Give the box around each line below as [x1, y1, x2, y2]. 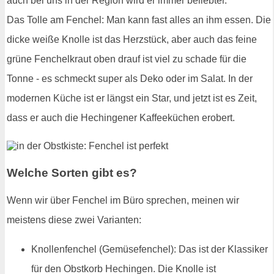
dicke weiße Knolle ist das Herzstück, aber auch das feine [7, 34, 257, 45]
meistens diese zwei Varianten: [7, 215, 141, 226]
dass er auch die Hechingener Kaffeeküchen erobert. [7, 112, 235, 123]
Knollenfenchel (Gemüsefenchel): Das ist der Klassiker [31, 244, 268, 255]
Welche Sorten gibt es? [7, 166, 137, 179]
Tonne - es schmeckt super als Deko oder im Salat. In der [7, 73, 253, 84]
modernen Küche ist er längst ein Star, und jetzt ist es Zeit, [7, 92, 257, 103]
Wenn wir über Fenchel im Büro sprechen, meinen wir [7, 195, 239, 206]
